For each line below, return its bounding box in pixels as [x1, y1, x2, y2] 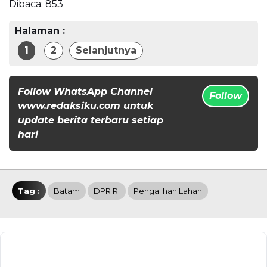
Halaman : [15, 25, 65, 37]
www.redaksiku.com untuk [18, 100, 153, 112]
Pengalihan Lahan [133, 186, 202, 196]
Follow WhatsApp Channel [18, 86, 153, 98]
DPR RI [94, 186, 120, 196]
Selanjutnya [76, 45, 136, 57]
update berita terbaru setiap [18, 114, 163, 126]
